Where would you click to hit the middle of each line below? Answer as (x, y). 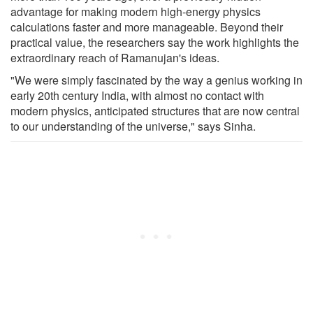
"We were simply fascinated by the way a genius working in (156, 80)
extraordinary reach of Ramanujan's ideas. (115, 58)
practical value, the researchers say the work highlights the (155, 43)
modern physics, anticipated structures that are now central (155, 111)
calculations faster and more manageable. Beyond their (147, 27)
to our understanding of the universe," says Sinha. (133, 126)
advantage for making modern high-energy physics (136, 12)
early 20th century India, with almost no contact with (137, 96)
